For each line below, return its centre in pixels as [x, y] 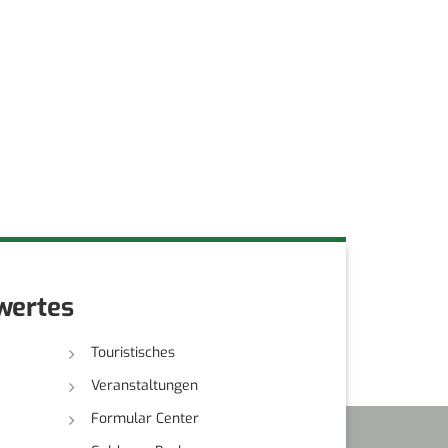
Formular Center [144, 418]
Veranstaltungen [144, 385]
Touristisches [132, 352]
